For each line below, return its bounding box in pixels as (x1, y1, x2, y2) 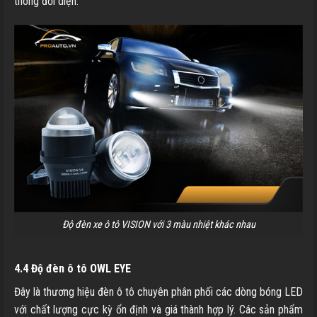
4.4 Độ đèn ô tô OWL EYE (14, 261, 131, 275)
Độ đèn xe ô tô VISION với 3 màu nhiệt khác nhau (62, 219, 255, 231)
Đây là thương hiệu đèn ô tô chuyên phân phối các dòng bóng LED (14, 284, 303, 299)
